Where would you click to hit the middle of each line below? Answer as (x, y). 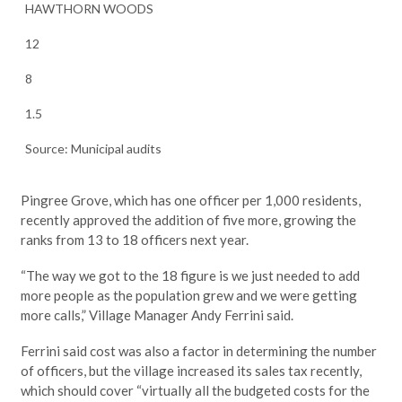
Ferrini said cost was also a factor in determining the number (198, 350)
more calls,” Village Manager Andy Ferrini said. (157, 315)
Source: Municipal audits (93, 149)
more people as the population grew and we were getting (188, 295)
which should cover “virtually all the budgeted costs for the (195, 390)
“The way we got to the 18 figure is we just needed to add (190, 275)
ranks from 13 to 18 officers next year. (134, 239)
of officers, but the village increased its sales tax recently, (191, 370)
